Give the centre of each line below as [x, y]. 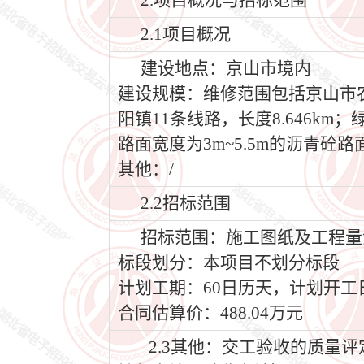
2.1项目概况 [186, 34]
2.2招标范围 [186, 203]
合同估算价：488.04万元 [210, 313]
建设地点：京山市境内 [226, 68]
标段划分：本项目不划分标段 [229, 262]
